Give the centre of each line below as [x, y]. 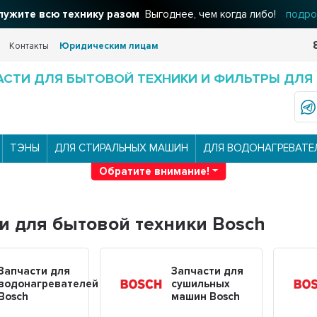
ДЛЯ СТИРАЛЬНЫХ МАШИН [121, 148]
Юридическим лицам [109, 46]
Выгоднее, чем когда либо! [209, 14]
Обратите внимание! [154, 171]
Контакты [29, 46]
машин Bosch [206, 297]
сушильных [201, 284]
